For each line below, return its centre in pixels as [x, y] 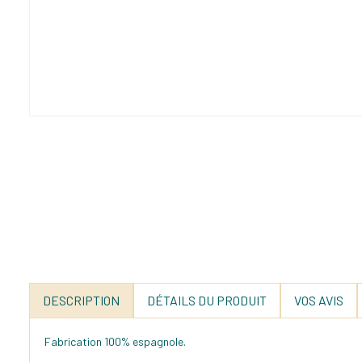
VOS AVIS [319, 300]
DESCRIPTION [81, 300]
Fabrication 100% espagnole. [115, 341]
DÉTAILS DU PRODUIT [207, 300]
